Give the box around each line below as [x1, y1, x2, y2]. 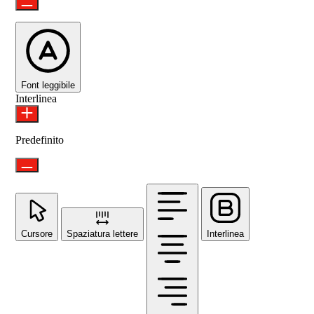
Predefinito [15, 133, 64, 146]
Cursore [21, 228, 53, 239]
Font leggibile [21, 79, 75, 90]
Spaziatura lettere [67, 228, 138, 239]
